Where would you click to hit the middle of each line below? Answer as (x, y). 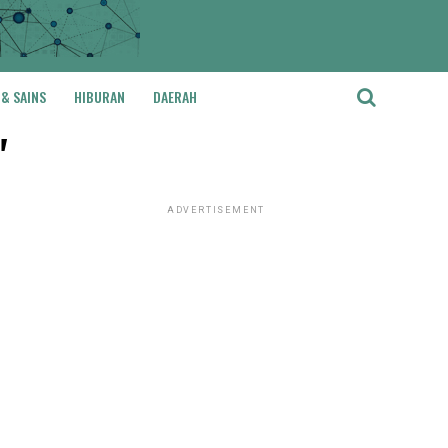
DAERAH (175, 96)
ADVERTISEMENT (216, 210)
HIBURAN (99, 96)
